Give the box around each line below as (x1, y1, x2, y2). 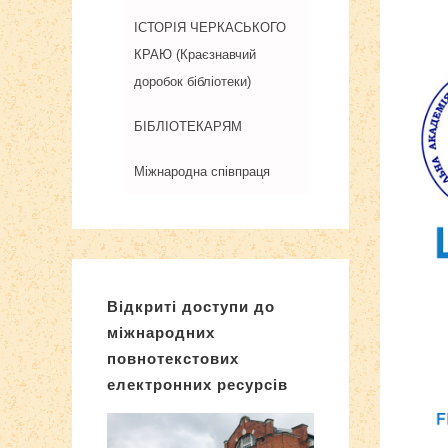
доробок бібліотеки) (134, 74, 251, 89)
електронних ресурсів (107, 376, 288, 393)
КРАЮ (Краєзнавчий (134, 47, 256, 62)
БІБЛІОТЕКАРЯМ (134, 119, 242, 134)
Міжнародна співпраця (134, 164, 270, 179)
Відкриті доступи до (107, 298, 275, 315)
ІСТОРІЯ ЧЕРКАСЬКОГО (134, 20, 286, 35)
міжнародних (107, 324, 215, 341)
